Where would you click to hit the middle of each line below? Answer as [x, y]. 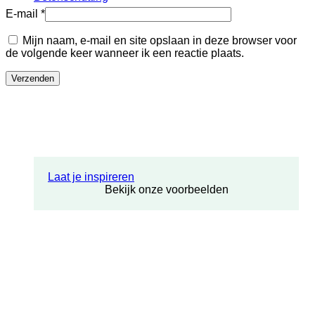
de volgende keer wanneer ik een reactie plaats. [125, 53]
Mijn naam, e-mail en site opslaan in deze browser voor [160, 41]
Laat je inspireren [91, 177]
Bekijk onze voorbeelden [166, 190]
